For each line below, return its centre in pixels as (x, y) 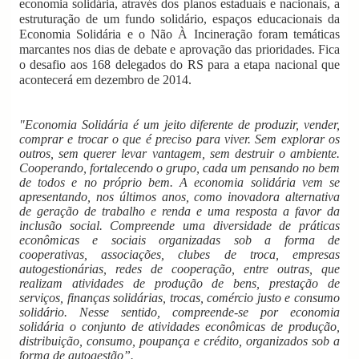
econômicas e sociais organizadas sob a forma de (179, 240)
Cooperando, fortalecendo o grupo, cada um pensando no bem (179, 167)
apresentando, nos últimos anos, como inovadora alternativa (179, 196)
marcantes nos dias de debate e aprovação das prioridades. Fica (179, 49)
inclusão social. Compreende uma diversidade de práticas (179, 225)
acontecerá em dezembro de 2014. (105, 79)
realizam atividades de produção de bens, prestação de (179, 283)
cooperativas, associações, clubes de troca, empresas (179, 254)
